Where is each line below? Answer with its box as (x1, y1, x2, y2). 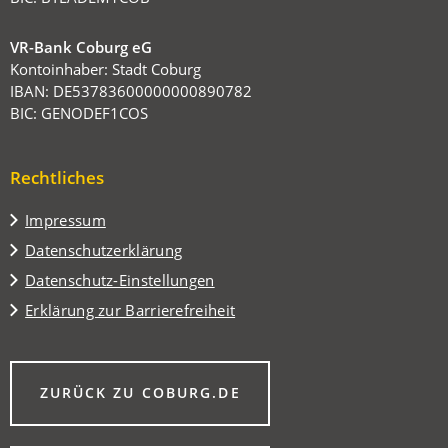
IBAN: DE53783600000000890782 (10, 80, 253, 101)
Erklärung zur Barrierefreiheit (25, 299, 236, 320)
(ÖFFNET (12, 382, 83, 402)
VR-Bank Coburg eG (10, 36, 153, 57)
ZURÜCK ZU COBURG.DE (39, 382, 241, 402)
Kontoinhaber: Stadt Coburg (10, 58, 202, 79)
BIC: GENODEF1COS (10, 102, 149, 123)
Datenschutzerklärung (25, 239, 183, 260)
